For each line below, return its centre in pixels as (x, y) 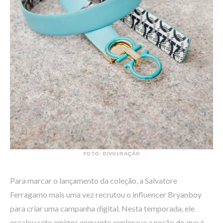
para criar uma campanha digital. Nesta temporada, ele (102, 208)
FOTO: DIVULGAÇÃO (111, 153)
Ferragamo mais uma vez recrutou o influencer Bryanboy (106, 194)
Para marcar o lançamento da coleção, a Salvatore (94, 180)
